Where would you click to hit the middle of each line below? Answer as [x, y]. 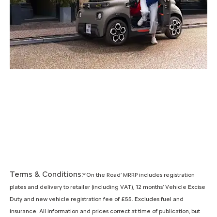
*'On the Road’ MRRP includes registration [139, 175]
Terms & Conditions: [46, 174]
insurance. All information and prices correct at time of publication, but [105, 211]
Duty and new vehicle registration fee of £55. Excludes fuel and [97, 199]
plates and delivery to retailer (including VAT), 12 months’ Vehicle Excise [108, 187]
